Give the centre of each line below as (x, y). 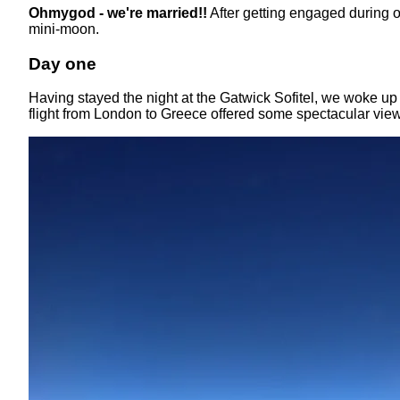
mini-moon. (64, 29)
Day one (62, 63)
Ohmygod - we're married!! (118, 12)
